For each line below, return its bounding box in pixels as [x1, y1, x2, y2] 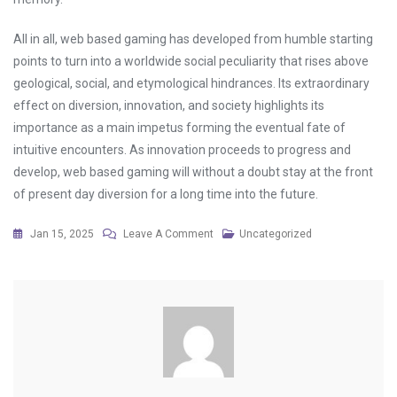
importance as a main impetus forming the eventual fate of [13, 121, 346, 135]
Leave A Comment [123, 228, 214, 240]
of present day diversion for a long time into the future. [13, 187, 318, 201]
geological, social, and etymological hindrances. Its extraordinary [13, 76, 370, 90]
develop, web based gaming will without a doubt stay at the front [13, 165, 373, 179]
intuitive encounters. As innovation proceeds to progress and [13, 143, 351, 157]
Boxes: [213, 333, 246, 346]
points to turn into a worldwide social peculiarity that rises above [13, 54, 369, 68]
